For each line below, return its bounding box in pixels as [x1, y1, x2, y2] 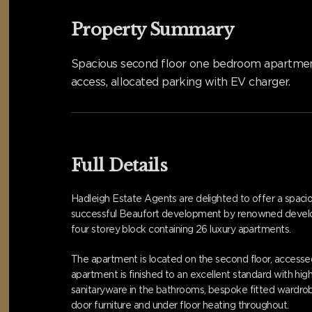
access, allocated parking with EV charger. [71, 75, 290, 88]
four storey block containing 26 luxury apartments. [71, 223, 291, 235]
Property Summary [71, 19, 234, 40]
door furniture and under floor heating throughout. [71, 299, 289, 311]
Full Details [71, 155, 168, 175]
